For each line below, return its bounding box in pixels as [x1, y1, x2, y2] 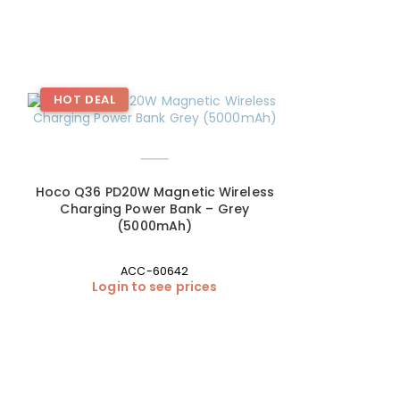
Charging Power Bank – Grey [60, 200, 250, 218]
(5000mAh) [117, 217, 193, 235]
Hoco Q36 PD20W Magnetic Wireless [35, 183, 274, 201]
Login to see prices [92, 278, 218, 296]
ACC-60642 [121, 263, 189, 279]
